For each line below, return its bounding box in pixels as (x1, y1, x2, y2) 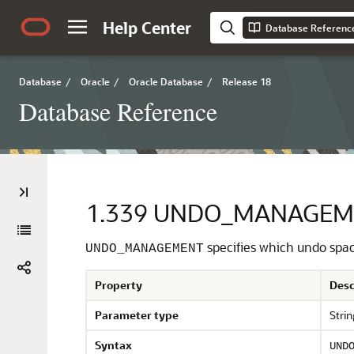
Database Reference (19, 94, 217, 128)
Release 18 (222, 75, 271, 88)
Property (95, 277, 142, 292)
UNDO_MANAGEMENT (85, 242, 204, 256)
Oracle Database (129, 75, 203, 88)
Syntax (95, 337, 132, 352)
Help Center (103, 17, 191, 38)
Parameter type (95, 307, 179, 322)
